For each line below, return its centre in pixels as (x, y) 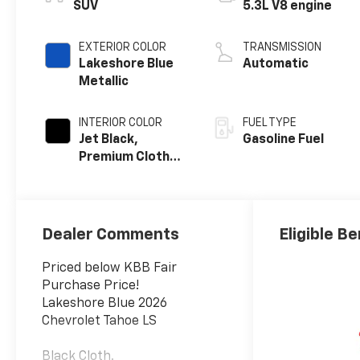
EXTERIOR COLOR (123, 47)
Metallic (104, 82)
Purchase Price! (91, 286)
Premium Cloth (125, 157)
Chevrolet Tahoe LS (100, 321)
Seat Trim (109, 175)
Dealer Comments (111, 234)
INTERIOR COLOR (121, 123)
